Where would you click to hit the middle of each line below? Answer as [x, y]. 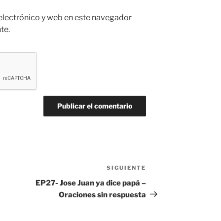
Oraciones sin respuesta [103, 195]
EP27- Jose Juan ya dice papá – [91, 183]
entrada [161, 181]
